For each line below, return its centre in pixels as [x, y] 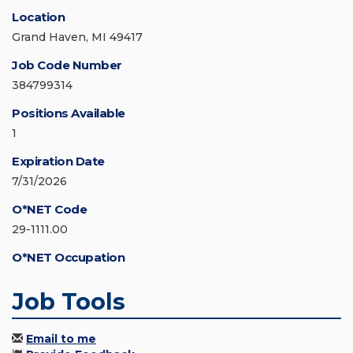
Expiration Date [58, 162]
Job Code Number [67, 65]
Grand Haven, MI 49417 [77, 37]
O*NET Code [49, 210]
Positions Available [69, 113]
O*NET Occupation [68, 258]
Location [38, 17]
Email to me [61, 339]
